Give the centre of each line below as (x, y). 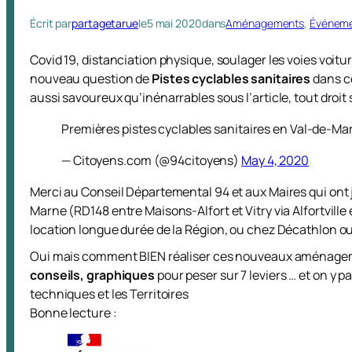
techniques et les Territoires (110, 294)
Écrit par (51, 23)
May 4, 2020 (275, 160)
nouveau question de (91, 79)
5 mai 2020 (174, 23)
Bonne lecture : (73, 313)
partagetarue (105, 23)
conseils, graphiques (92, 275)
